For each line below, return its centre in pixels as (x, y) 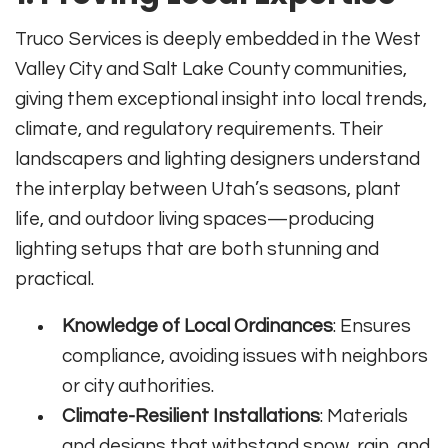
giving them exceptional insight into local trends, (221, 99)
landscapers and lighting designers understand (217, 159)
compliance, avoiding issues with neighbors (245, 356)
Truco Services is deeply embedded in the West (218, 39)
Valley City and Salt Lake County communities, (211, 69)
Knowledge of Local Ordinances (198, 326)
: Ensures (372, 326)
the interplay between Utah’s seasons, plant (208, 189)
